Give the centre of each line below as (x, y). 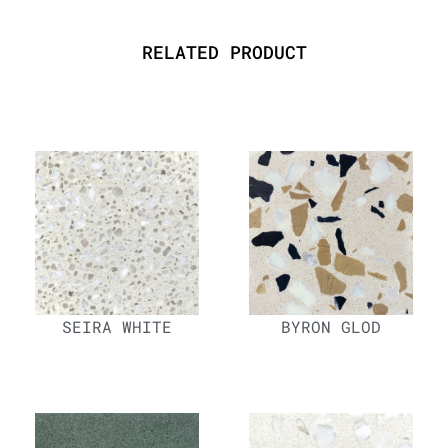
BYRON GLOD (331, 327)
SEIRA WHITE (117, 327)
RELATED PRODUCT (224, 51)
